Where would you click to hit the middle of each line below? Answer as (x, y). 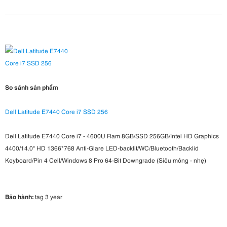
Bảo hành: (19, 197)
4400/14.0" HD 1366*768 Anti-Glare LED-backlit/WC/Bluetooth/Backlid (102, 148)
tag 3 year (48, 197)
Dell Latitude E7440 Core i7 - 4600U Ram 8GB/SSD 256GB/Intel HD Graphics (112, 136)
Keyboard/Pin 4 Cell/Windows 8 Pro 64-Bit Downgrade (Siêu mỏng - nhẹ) (106, 160)
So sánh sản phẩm (32, 87)
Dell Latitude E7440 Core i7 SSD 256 (56, 111)
